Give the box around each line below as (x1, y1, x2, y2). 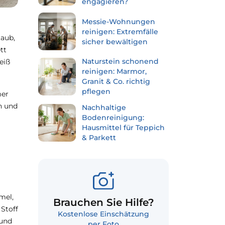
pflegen (82, 87, 110, 96)
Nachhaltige (82, 103, 126, 112)
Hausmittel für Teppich (82, 123, 165, 132)
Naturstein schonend (82, 57, 159, 66)
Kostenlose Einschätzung (58, 209, 149, 218)
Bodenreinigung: (82, 113, 144, 122)
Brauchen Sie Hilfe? (53, 196, 154, 208)
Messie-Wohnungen (82, 17, 155, 26)
